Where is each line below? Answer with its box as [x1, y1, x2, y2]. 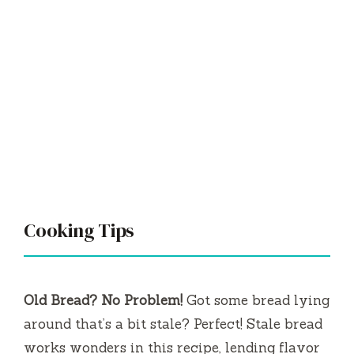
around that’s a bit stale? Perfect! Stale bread [24, 314, 322, 333]
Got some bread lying [183, 291, 330, 309]
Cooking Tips [24, 217, 135, 243]
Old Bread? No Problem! [24, 291, 183, 309]
